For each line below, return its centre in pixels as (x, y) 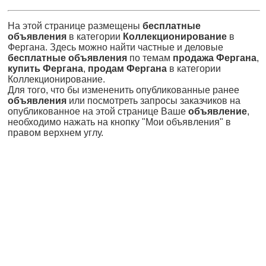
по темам (150, 58)
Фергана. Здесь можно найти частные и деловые (115, 47)
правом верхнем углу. (56, 133)
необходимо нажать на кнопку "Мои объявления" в (119, 122)
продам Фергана (127, 69)
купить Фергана (45, 69)
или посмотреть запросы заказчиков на (153, 101)
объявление (218, 111)
